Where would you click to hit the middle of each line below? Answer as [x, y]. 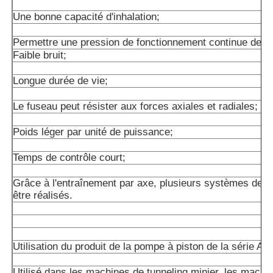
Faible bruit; [40, 55]
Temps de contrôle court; [69, 158]
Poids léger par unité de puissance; [93, 132]
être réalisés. [43, 196]
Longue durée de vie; [61, 81]
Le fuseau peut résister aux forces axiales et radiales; [136, 107]
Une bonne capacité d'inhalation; [87, 17]
